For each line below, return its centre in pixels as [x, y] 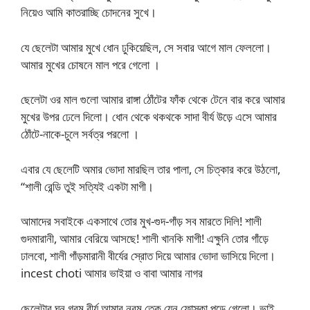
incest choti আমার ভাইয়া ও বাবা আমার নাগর [112, 273]
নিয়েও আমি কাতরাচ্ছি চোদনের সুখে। [89, 12]
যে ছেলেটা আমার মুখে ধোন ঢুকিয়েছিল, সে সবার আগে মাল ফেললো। [146, 47]
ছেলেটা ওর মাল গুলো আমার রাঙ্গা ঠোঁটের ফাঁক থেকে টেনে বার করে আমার [153, 100]
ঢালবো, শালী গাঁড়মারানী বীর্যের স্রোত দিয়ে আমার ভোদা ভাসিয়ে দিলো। [148, 256]
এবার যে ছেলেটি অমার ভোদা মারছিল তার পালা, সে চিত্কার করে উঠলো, [151, 169]
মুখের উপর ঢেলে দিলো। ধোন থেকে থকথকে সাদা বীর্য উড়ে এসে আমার [149, 117]
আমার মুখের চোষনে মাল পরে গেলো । [90, 64]
